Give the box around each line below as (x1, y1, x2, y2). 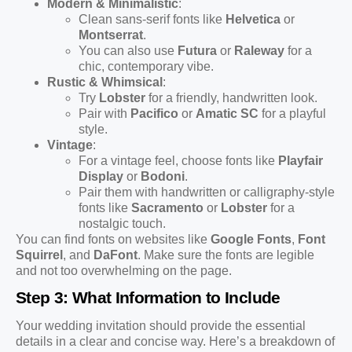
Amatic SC (196, 106, 258, 120)
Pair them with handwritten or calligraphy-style (79, 185, 335, 199)
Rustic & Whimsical (47, 75, 163, 89)
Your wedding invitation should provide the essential (16, 319, 306, 333)
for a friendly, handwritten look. (145, 90, 317, 104)
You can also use (79, 43, 178, 57)
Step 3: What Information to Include (16, 288, 280, 307)
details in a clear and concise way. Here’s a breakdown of (16, 335, 335, 349)
